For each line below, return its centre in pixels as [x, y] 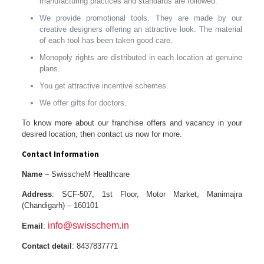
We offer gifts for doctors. [83, 103]
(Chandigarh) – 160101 [60, 206]
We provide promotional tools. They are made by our [141, 18]
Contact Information [60, 154]
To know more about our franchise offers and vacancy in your [132, 123]
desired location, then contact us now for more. [102, 134]
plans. [49, 69]
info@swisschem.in [88, 226]
